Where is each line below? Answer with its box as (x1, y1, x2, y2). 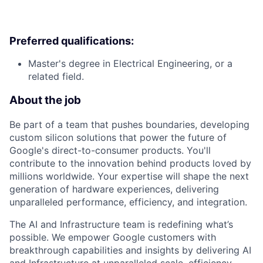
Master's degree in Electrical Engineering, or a (28, 58, 232, 70)
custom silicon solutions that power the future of (9, 131, 227, 143)
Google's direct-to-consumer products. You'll (9, 144, 211, 156)
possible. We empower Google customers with (9, 231, 216, 243)
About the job (9, 93, 81, 107)
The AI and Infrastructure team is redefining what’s (9, 218, 233, 230)
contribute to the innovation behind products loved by (9, 157, 251, 169)
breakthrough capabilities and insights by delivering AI (9, 244, 251, 256)
